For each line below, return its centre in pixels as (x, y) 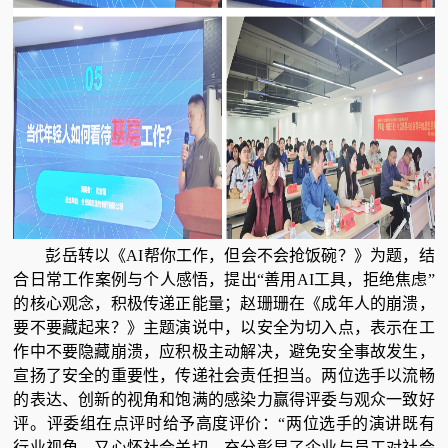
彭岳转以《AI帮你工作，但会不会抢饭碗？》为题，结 (240, 256)
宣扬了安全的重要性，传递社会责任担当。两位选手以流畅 (224, 376)
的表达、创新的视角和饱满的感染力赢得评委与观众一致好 (224, 400)
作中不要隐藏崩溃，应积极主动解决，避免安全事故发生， (224, 352)
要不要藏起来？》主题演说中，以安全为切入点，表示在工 (224, 328)
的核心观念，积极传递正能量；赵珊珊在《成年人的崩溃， (224, 304)
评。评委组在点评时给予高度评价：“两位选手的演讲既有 (224, 424)
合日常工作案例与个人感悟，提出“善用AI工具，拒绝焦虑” (224, 280)
